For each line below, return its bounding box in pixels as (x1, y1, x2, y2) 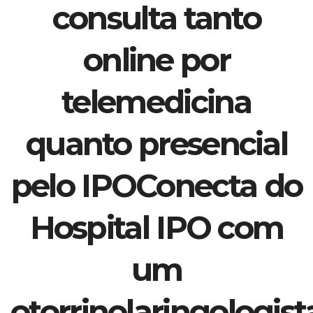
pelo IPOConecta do (10, 166, 303, 205)
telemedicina (61, 82, 252, 121)
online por (82, 40, 230, 79)
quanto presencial (25, 124, 288, 163)
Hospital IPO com (29, 208, 284, 247)
